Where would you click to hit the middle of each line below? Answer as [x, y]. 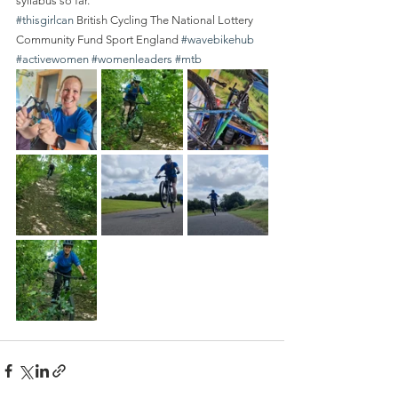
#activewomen [52, 59]
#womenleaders [132, 59]
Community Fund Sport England [99, 40]
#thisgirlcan [45, 20]
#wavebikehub [218, 40]
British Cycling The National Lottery [165, 20]
